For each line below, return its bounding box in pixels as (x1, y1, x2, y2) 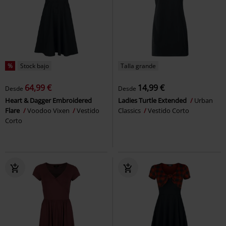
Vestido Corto (148, 106, 189, 116)
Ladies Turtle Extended (118, 96, 188, 105)
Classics (118, 106, 142, 116)
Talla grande (121, 62, 156, 71)
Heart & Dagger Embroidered (5, 96, 92, 105)
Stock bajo (20, 62, 49, 71)
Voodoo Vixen (27, 106, 71, 116)
